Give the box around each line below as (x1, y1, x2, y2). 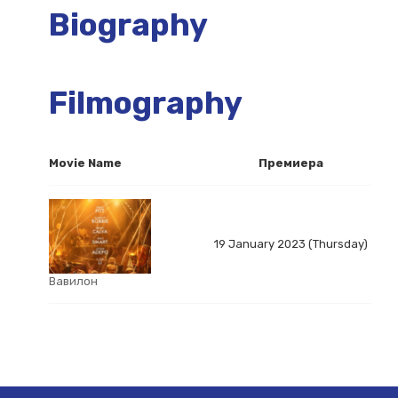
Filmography (49, 84, 243, 122)
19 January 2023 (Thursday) (213, 237, 368, 251)
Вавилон (49, 275, 98, 289)
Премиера (258, 156, 323, 170)
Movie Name (49, 156, 122, 170)
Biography (49, 6, 208, 44)
